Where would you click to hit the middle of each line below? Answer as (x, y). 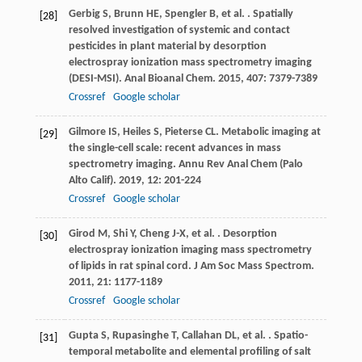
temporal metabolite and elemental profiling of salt (189, 352)
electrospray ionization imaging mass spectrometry (190, 250)
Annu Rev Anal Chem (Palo (240, 165)
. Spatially (269, 15)
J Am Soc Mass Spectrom (252, 267)
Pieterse (183, 133)
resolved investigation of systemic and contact (179, 31)
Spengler (185, 15)
